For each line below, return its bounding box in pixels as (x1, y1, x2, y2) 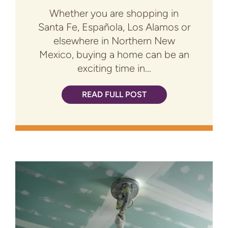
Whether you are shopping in (49, 7, 179, 20)
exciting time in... (77, 62, 151, 75)
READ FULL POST (81, 90, 147, 100)
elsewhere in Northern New (53, 35, 175, 47)
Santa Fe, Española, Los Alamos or (38, 21, 190, 34)
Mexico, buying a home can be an (39, 48, 189, 61)
